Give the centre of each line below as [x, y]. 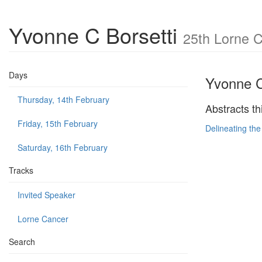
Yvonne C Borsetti [96, 35]
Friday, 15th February [58, 123]
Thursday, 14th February [63, 99]
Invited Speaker [46, 195]
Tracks [21, 170]
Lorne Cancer [43, 219]
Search [22, 242]
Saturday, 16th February [63, 147]
